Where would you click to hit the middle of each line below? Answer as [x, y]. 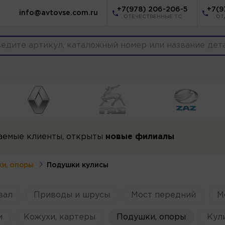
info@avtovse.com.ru [59, 13]
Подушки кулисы [78, 165]
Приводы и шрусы [72, 195]
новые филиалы [140, 137]
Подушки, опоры [151, 217]
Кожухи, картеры [59, 217]
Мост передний [163, 195]
